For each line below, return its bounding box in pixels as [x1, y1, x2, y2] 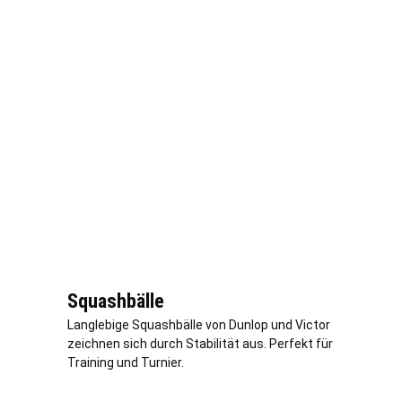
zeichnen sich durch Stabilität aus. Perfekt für [67, 336, 333, 352]
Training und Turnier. [67, 355, 184, 371]
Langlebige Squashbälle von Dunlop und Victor [67, 318, 330, 333]
